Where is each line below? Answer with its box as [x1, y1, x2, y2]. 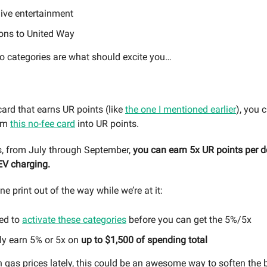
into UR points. [75, 118, 139, 130]
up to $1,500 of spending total [81, 234, 207, 246]
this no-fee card [10, 118, 75, 130]
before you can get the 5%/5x [126, 214, 252, 226]
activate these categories [22, 214, 126, 226]
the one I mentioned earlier [125, 104, 236, 116]
